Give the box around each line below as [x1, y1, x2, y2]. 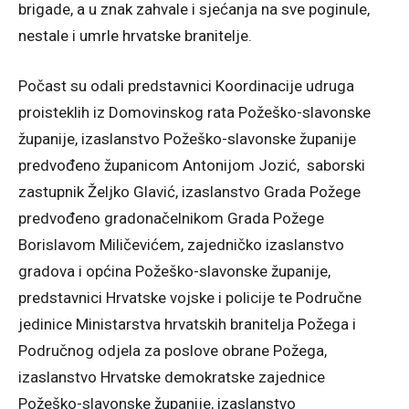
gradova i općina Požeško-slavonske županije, [18, 262, 330, 280]
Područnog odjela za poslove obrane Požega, [18, 341, 327, 360]
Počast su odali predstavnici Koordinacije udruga [18, 77, 354, 95]
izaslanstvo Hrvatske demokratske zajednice [18, 368, 325, 386]
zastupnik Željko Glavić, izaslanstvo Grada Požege [18, 183, 361, 201]
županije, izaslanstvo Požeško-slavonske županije [18, 130, 356, 148]
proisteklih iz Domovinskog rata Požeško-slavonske [18, 103, 371, 121]
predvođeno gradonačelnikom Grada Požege [18, 209, 324, 227]
